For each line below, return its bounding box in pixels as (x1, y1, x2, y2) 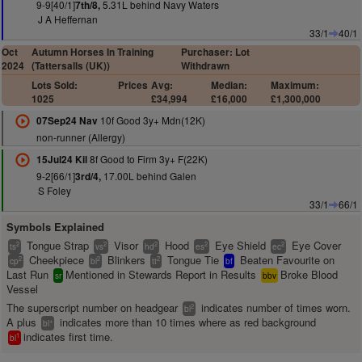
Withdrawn (180, 59, 229, 73)
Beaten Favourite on (237, 252, 335, 267)
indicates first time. (23, 329, 113, 344)
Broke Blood (280, 267, 338, 282)
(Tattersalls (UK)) (31, 59, 110, 73)
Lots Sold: (31, 78, 78, 92)
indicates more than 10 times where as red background (57, 314, 316, 330)
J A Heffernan (37, 12, 98, 26)
